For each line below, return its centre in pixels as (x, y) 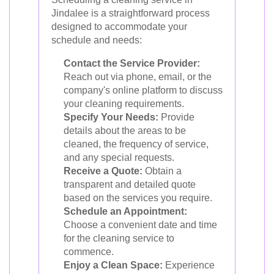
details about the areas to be (125, 131)
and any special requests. (119, 157)
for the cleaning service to (119, 238)
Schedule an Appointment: (125, 211)
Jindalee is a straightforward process (131, 13)
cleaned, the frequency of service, (136, 144)
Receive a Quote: (103, 171)
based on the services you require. (138, 198)
